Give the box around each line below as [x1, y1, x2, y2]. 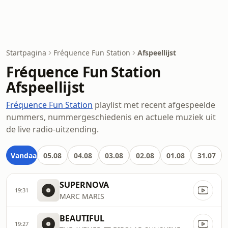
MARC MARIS [60, 191, 104, 201]
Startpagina [6, 48, 46, 58]
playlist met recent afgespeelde [93, 99, 215, 110]
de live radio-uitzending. [6, 124, 99, 135]
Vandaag [11, 150, 41, 160]
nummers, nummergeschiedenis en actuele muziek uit [6, 111, 216, 123]
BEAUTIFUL [60, 213, 104, 224]
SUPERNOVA [60, 179, 109, 190]
